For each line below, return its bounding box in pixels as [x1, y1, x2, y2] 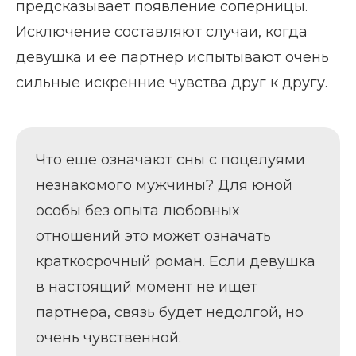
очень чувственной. [36, 328, 181, 346]
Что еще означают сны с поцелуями [36, 150, 305, 168]
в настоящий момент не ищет [36, 277, 257, 296]
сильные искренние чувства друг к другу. [16, 73, 327, 91]
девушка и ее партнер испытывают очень [16, 48, 329, 66]
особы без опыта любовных [36, 201, 239, 219]
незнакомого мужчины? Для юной [36, 176, 292, 194]
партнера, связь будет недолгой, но [36, 303, 304, 321]
